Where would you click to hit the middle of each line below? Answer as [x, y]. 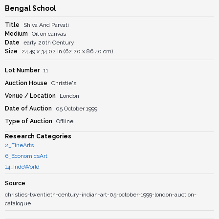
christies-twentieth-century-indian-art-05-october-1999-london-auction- [101, 195]
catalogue [18, 203]
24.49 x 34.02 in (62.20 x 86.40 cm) [67, 51]
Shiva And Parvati [46, 25]
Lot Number [22, 70]
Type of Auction [29, 121]
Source [15, 183]
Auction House [26, 83]
